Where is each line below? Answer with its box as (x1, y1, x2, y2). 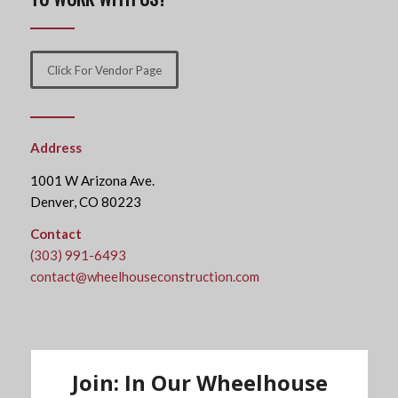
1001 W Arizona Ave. (29, 171, 155, 188)
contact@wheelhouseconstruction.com (29, 268, 259, 285)
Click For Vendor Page (46, 62, 162, 77)
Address (29, 139, 82, 155)
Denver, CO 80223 (29, 193, 141, 210)
